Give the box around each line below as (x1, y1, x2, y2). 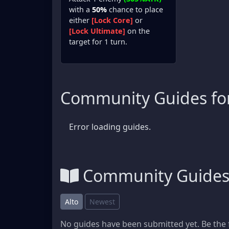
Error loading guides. (69, 121, 151, 133)
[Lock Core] (91, 15, 133, 26)
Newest (89, 197, 115, 207)
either (69, 15, 91, 26)
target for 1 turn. (69, 37, 127, 47)
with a (69, 5, 92, 15)
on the (125, 26, 150, 36)
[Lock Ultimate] (69, 26, 125, 36)
